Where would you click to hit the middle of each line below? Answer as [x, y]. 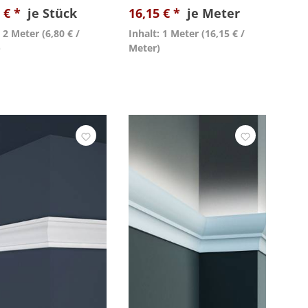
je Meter [213, 13]
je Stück [52, 13]
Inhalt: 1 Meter [164, 33]
